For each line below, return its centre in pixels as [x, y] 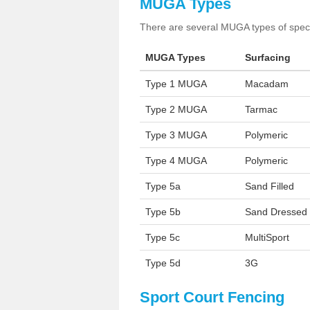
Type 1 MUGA [176, 83]
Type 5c [163, 237]
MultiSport [267, 237]
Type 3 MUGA [176, 135]
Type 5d [163, 263]
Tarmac [261, 109]
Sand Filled [270, 186]
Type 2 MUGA [176, 109]
